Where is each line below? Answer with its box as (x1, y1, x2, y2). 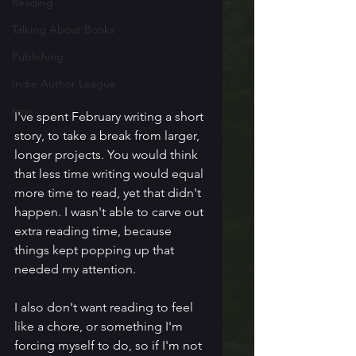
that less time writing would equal (14, 165, 207, 181)
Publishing (12, 49, 64, 64)
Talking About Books (12, 22, 114, 37)
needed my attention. (14, 261, 136, 277)
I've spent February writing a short (14, 108, 207, 124)
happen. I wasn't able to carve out (14, 203, 207, 219)
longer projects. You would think (14, 146, 201, 162)
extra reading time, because (14, 222, 175, 238)
